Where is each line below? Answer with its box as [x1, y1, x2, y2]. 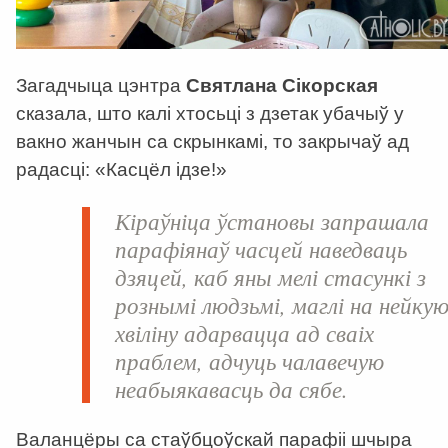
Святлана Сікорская [186, 74, 378, 96]
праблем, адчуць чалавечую [115, 344, 385, 376]
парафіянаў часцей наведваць [115, 232, 408, 264]
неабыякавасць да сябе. [115, 372, 349, 404]
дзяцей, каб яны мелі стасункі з [115, 260, 427, 292]
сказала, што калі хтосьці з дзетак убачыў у [16, 102, 404, 124]
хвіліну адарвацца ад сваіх [115, 316, 375, 348]
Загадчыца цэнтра [16, 74, 186, 96]
